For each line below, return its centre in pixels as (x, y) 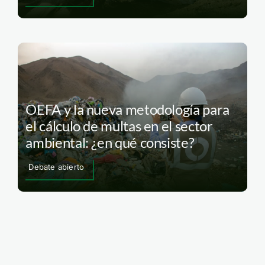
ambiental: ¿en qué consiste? (110, 143)
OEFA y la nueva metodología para (127, 109)
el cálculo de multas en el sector (119, 126)
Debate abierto (56, 167)
